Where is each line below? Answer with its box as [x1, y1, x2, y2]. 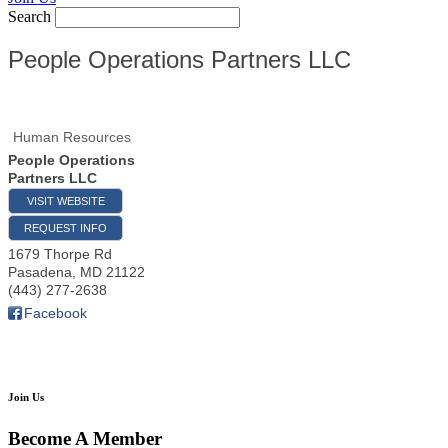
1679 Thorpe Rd [8, 246, 112, 263]
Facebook [24, 305, 87, 322]
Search [8, 8, 51, 26]
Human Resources [13, 129, 131, 146]
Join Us [8, 391, 44, 404]
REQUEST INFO [24, 222, 107, 235]
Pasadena [8, 264, 72, 281]
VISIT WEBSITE [26, 195, 105, 208]
